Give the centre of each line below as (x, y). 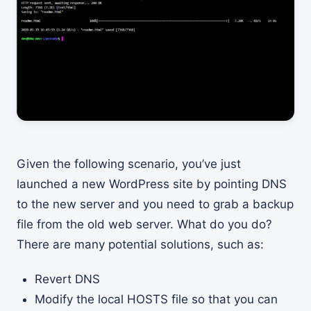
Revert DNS (67, 279)
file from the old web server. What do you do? (144, 224)
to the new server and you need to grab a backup (155, 204)
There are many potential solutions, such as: (140, 244)
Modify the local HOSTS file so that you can (156, 299)
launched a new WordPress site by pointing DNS (152, 184)
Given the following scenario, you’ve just (129, 163)
